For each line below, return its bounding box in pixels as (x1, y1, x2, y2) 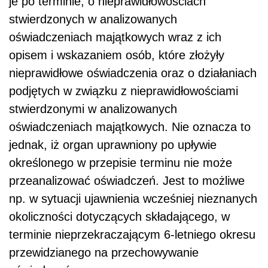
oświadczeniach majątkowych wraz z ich (9, 30, 221, 44)
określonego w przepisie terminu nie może (9, 156, 232, 169)
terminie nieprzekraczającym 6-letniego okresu (9, 227, 255, 241)
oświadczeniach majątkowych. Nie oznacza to (9, 120, 251, 133)
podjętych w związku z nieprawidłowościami (9, 84, 238, 98)
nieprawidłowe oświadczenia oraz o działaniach (9, 66, 257, 80)
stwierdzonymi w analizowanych (9, 102, 177, 115)
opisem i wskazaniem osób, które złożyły (9, 48, 224, 62)
